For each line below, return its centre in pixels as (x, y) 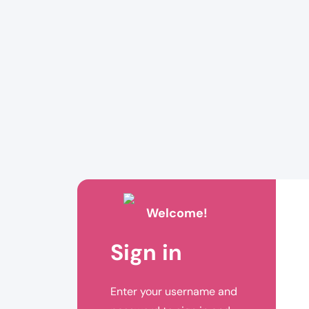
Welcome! (177, 213)
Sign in (146, 253)
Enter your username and (174, 292)
